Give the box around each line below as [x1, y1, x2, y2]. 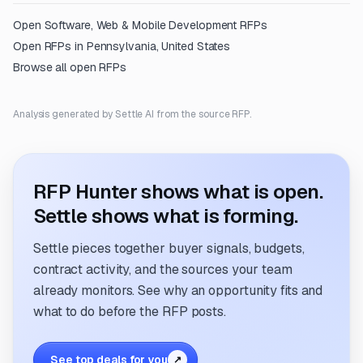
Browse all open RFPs [13, 60, 127, 75]
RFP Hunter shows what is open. [33, 179, 322, 204]
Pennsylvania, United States [86, 39, 231, 53]
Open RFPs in [13, 39, 87, 53]
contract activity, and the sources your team [33, 261, 293, 278]
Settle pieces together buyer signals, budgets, [33, 240, 305, 257]
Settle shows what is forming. [33, 203, 298, 228]
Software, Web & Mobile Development [44, 18, 237, 32]
